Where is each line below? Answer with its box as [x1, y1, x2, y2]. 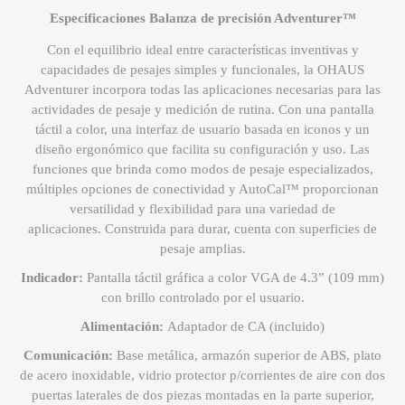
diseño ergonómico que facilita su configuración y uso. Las [35, 142, 370, 157]
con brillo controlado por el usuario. [100, 290, 305, 306]
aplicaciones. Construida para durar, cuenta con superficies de [28, 221, 377, 237]
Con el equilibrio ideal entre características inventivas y [46, 42, 359, 58]
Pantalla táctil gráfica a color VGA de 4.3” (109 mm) [87, 270, 384, 286]
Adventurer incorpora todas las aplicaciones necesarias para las [24, 82, 381, 98]
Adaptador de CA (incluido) [167, 319, 325, 334]
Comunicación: [24, 348, 117, 363]
